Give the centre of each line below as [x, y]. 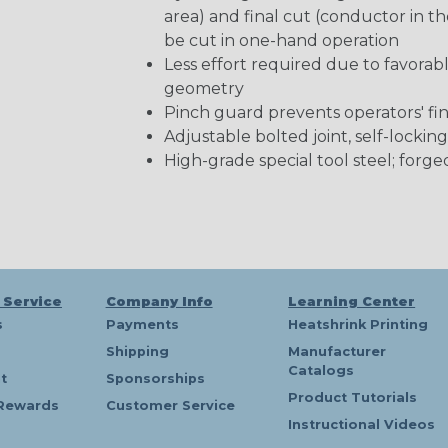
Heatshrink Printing [358, 324]
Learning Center [352, 301]
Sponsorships [155, 378]
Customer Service [170, 405]
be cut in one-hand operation [281, 40]
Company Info [159, 301]
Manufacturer [337, 351]
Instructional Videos [362, 424]
